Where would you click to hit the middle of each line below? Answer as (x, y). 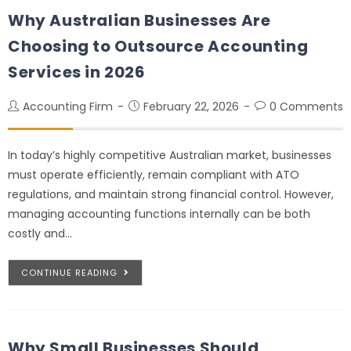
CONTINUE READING (69, 272)
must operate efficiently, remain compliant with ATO (154, 174)
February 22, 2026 (191, 106)
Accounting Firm (68, 106)
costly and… (40, 233)
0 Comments (306, 106)
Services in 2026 (77, 72)
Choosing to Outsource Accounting (158, 46)
